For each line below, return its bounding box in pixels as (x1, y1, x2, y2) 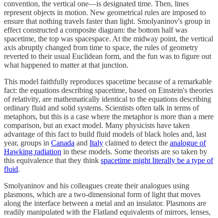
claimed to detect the (103, 138, 170, 147)
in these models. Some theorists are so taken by (61, 147, 207, 156)
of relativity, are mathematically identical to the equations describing (4, 94, 211, 103)
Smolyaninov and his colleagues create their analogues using (4, 181, 189, 190)
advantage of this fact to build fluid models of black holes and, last (4, 129, 206, 138)
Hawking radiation (4, 147, 61, 156)
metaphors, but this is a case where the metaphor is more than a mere (4, 112, 214, 121)
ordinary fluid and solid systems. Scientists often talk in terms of (4, 103, 199, 112)
